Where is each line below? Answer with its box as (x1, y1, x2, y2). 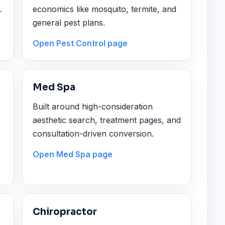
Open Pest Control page (33, 38, 128, 49)
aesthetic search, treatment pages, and (33, 115, 181, 125)
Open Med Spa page (33, 149, 113, 160)
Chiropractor (33, 206, 97, 218)
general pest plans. (33, 17, 105, 28)
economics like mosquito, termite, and (33, 4, 177, 14)
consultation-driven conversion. (33, 128, 154, 139)
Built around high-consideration (33, 101, 153, 111)
